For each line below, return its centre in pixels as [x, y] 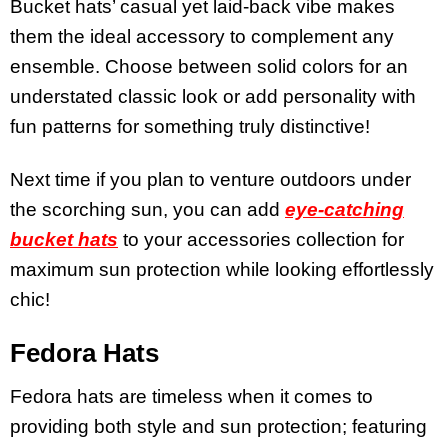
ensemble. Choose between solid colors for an [209, 67]
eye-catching [344, 210]
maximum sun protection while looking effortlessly [222, 270]
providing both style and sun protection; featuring [218, 426]
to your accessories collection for [261, 240]
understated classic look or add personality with [213, 97]
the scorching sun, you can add [147, 210]
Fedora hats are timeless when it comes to [191, 396]
